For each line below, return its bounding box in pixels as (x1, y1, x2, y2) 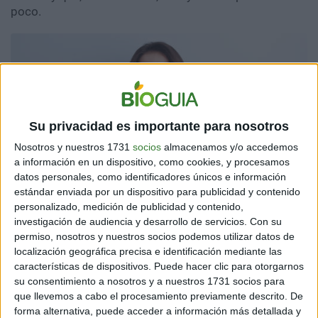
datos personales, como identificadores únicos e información (14, 170, 286, 182)
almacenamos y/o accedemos (161, 141, 298, 153)
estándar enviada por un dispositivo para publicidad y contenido (14, 185, 300, 197)
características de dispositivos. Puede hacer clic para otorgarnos (14, 260, 304, 272)
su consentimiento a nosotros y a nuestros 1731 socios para (14, 275, 285, 287)
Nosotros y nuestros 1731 (14, 141, 133, 153)
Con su (250, 215, 282, 227)
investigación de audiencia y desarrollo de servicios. (14, 215, 247, 227)
